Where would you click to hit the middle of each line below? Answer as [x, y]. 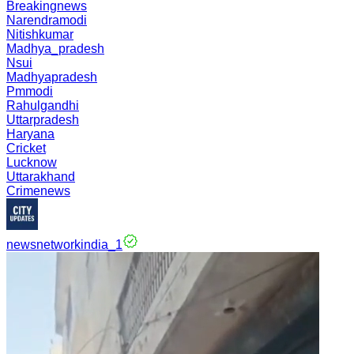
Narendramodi [47, 20]
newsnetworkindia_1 [64, 245]
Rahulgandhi [43, 105]
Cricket [26, 148]
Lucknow [32, 162]
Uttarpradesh [43, 120]
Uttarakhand [41, 177]
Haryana [30, 134]
